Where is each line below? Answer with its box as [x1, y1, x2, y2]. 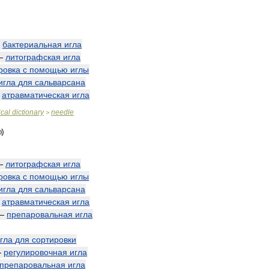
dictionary [12, 108, 44, 116]
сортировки [32, 235, 76, 244]
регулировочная [4, 247, 67, 257]
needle [51, 108, 74, 116]
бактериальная [2, 40, 62, 49]
